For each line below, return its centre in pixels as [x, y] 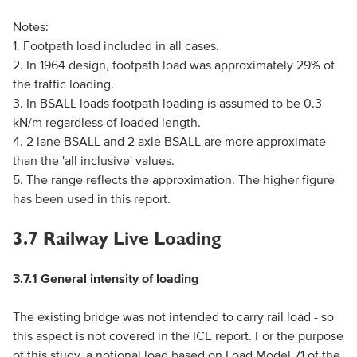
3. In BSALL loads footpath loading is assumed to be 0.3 [167, 103]
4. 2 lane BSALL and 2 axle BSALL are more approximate [169, 141]
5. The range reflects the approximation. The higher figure [173, 179]
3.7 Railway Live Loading [116, 238]
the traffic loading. [63, 84]
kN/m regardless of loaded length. [106, 122]
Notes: [30, 26]
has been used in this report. [91, 198]
